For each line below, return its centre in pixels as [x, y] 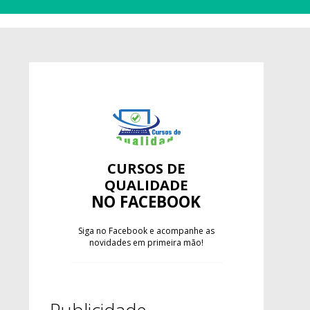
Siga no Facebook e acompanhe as [146, 231]
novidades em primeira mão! [146, 243]
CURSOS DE [146, 168]
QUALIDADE [146, 185]
